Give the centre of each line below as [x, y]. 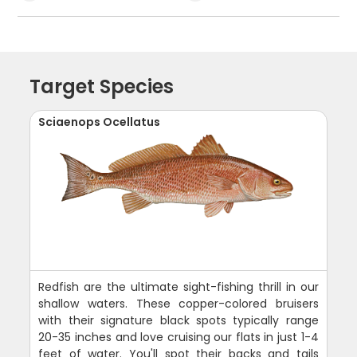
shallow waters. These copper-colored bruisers [178, 303]
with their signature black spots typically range [178, 320]
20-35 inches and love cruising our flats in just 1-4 [178, 337]
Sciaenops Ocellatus [100, 122]
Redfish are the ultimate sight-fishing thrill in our [178, 286]
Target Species [102, 86]
